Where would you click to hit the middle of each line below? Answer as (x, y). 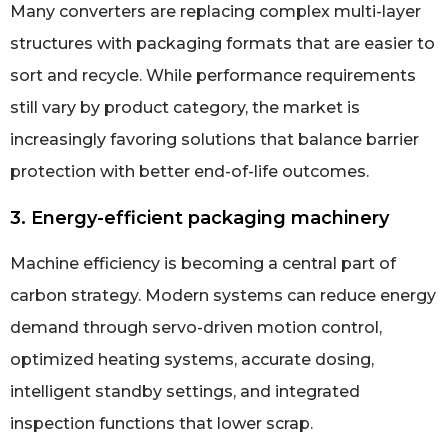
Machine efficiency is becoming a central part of (203, 263)
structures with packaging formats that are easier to (222, 43)
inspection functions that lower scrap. (161, 423)
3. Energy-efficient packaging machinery (199, 217)
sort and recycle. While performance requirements (213, 75)
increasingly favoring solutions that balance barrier (214, 139)
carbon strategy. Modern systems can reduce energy (223, 295)
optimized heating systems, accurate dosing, (192, 359)
